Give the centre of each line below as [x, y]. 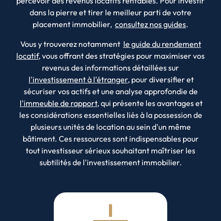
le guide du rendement [162, 44]
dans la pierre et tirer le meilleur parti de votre [110, 12]
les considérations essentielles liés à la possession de [110, 115]
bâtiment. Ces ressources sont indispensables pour [110, 138]
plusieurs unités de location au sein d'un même [110, 127]
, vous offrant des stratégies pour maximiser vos [122, 55]
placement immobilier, [74, 24]
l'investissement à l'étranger [78, 79]
